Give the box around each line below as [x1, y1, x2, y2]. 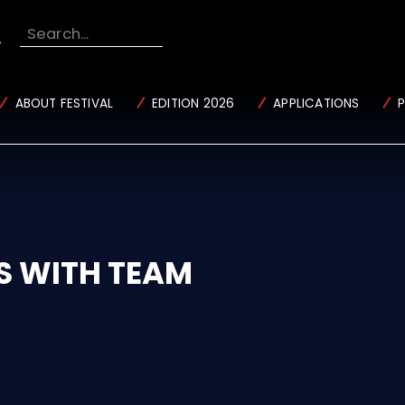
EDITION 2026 [152, 95, 235, 113]
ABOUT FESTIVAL [14, 95, 114, 113]
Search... [26, 23, 89, 44]
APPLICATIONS [273, 95, 360, 113]
